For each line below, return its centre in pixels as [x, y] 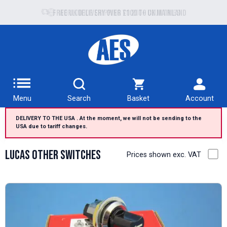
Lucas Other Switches [53, 156]
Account [200, 99]
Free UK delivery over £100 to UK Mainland [119, 13]
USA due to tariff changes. [51, 127]
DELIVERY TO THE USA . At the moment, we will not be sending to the [108, 119]
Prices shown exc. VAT [164, 155]
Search [79, 99]
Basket [138, 99]
